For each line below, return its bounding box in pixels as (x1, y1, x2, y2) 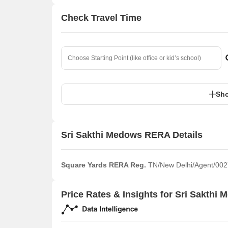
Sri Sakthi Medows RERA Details (61, 130, 203, 140)
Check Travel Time (61, 13, 141, 23)
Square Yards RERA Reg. (61, 160, 146, 169)
